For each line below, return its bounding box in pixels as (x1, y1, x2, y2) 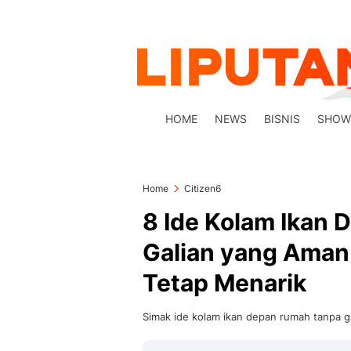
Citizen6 (184, 183, 221, 194)
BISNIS (264, 112, 301, 125)
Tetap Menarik (143, 269, 306, 297)
